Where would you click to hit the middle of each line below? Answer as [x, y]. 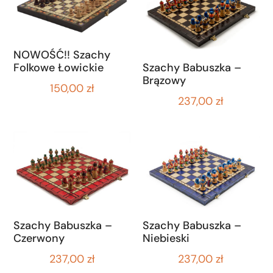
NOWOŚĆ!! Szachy [62, 55]
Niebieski [166, 238]
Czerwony [39, 238]
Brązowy [164, 81]
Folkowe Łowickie [59, 67]
